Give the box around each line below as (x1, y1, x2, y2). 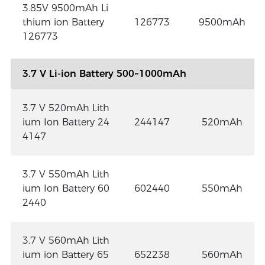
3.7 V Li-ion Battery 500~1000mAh (22, 67, 186, 79)
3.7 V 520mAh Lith (22, 102, 109, 114)
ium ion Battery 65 (22, 248, 109, 260)
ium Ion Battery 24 (22, 116, 109, 128)
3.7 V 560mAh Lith (22, 234, 109, 246)
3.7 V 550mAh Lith (22, 168, 109, 180)
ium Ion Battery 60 (22, 182, 109, 194)
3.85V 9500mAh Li (22, 2, 108, 14)
